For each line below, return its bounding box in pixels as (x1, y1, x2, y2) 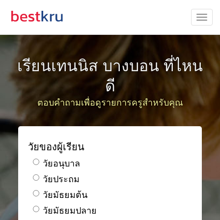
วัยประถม (43, 172, 80, 185)
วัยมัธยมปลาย (43, 203, 97, 216)
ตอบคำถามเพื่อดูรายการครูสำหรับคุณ (37, 95, 183, 108)
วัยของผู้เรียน (28, 139, 85, 153)
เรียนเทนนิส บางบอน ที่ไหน (17, 53, 203, 76)
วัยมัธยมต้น (43, 188, 88, 200)
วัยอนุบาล (43, 156, 81, 169)
